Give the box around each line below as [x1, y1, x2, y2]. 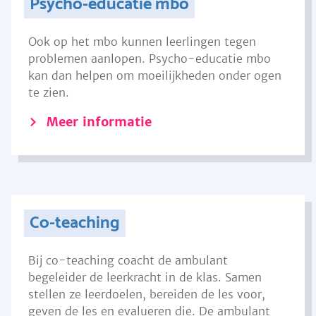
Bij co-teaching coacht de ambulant [28, 253, 228, 267]
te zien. [28, 85, 69, 99]
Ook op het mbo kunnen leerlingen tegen [28, 35, 256, 49]
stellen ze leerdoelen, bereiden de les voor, [28, 287, 265, 301]
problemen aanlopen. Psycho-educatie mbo [28, 51, 271, 66]
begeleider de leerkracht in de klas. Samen [28, 270, 262, 284]
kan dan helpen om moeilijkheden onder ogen [28, 68, 281, 83]
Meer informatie [47, 114, 152, 130]
